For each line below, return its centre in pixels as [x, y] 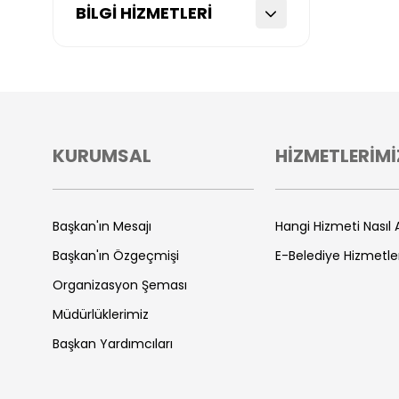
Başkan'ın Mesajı [102, 226]
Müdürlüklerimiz [101, 314]
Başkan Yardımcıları [113, 344]
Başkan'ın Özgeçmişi [116, 256]
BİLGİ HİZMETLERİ [144, 13]
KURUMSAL [102, 156]
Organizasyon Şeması [120, 285]
